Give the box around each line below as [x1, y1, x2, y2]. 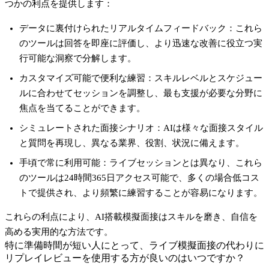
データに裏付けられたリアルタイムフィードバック [19, 23, 226, 33]
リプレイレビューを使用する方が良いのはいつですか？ [5, 252, 245, 263]
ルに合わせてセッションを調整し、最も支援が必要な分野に [19, 88, 262, 98]
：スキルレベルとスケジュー [145, 73, 262, 83]
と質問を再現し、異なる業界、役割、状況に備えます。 [19, 138, 244, 148]
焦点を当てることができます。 [19, 103, 145, 113]
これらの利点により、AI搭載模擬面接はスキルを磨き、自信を [5, 211, 258, 222]
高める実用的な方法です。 [5, 226, 113, 237]
